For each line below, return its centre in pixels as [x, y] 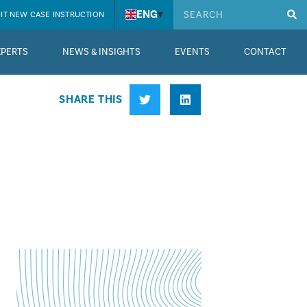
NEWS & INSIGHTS [101, 52]
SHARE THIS [91, 100]
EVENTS [192, 52]
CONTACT [265, 52]
